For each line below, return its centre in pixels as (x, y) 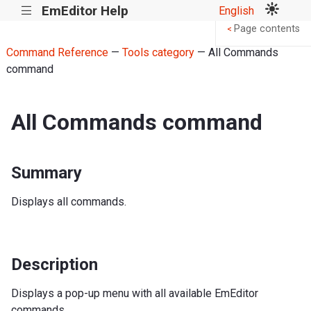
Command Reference (57, 52)
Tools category (158, 52)
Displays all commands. (69, 201)
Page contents (267, 29)
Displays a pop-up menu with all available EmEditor (135, 293)
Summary (47, 173)
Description (54, 264)
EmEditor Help (85, 10)
